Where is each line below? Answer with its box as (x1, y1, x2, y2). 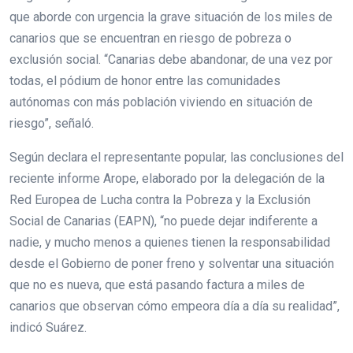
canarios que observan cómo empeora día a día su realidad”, (9, 299, 340, 314)
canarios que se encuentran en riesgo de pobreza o (9, 31, 292, 46)
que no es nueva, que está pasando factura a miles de (9, 277, 305, 293)
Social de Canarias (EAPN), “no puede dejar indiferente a (9, 214, 318, 229)
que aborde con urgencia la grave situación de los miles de (9, 9, 333, 25)
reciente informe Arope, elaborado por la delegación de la (9, 171, 325, 187)
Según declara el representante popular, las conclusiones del (9, 150, 344, 165)
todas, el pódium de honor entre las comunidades (9, 73, 281, 89)
